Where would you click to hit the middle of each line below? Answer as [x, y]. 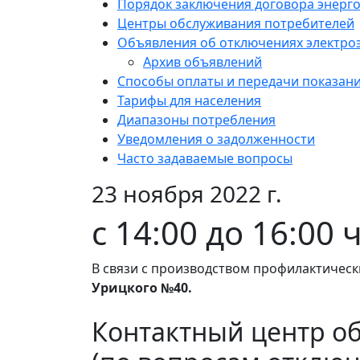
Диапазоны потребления [196, 120]
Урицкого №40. [142, 288]
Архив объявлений [202, 62]
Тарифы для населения [189, 101]
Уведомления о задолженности [216, 139]
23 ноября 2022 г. [187, 194]
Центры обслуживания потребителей [236, 24]
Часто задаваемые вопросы [205, 159]
